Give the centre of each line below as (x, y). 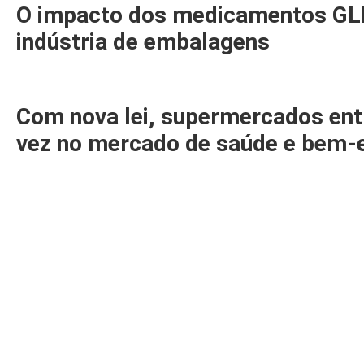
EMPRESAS (286, 277)
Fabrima (260, 352)
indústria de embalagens (143, 42)
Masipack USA (280, 333)
